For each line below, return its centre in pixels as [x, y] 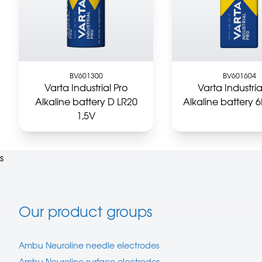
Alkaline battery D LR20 [86, 101]
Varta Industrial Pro [86, 87]
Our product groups [85, 211]
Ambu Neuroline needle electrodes [89, 245]
